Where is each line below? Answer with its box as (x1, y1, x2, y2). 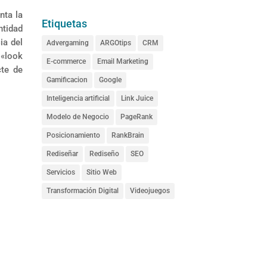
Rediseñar (46, 149, 79, 158)
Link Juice (121, 94, 154, 103)
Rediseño (89, 149, 120, 158)
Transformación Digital (46, 186, 119, 195)
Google (99, 75, 122, 84)
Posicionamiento (46, 131, 101, 139)
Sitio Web (86, 167, 117, 176)
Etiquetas (42, 17, 88, 30)
